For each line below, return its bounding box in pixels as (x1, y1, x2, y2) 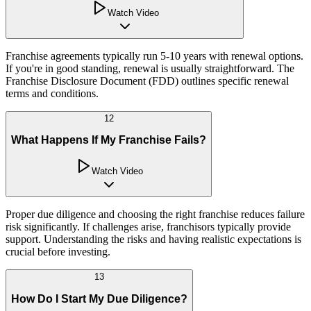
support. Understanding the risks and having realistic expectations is (6, 233, 301, 246)
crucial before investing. (6, 246, 110, 258)
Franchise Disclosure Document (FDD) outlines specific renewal (6, 74, 289, 87)
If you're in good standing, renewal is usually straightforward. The (6, 62, 294, 74)
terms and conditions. (6, 87, 99, 99)
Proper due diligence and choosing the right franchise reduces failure (6, 208, 305, 221)
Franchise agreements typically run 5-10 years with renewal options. (6, 49, 303, 62)
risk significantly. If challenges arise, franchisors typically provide (6, 221, 291, 233)
